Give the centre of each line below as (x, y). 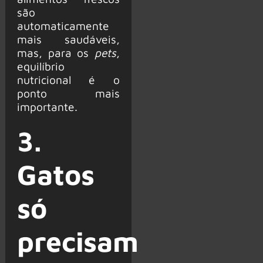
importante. (47, 107)
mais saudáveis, (68, 39)
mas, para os (55, 53)
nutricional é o (68, 80)
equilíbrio (41, 66)
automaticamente (63, 26)
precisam (78, 242)
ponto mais (68, 93)
